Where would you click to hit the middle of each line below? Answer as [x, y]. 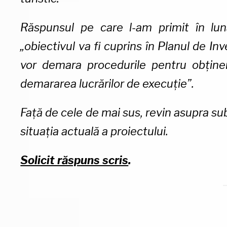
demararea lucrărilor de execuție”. [107, 83]
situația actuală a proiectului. [94, 131]
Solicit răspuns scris [74, 160]
